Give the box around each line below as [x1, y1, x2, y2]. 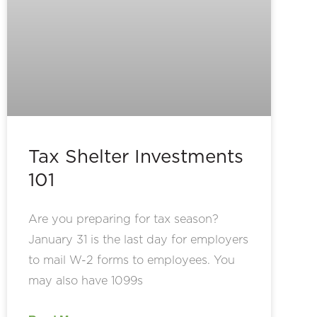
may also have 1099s [28, 273, 143, 288]
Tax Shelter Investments [28, 144, 243, 168]
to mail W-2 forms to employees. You [28, 253, 235, 267]
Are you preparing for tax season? [28, 212, 219, 226]
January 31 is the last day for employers [28, 232, 248, 247]
